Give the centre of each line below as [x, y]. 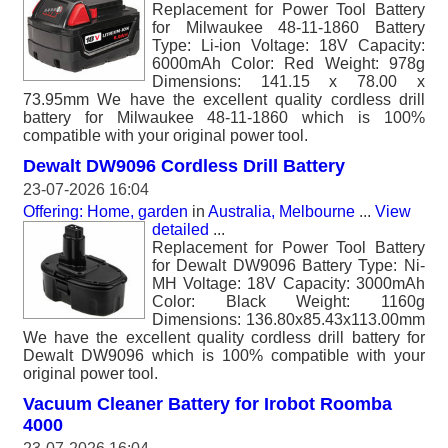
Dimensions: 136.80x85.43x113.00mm [288, 319]
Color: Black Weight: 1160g [288, 301]
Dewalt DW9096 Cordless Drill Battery [184, 166]
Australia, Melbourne [281, 211]
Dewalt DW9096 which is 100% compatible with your [224, 355]
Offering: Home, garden [105, 211]
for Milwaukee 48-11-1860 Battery [288, 27]
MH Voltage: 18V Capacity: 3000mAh [288, 283]
